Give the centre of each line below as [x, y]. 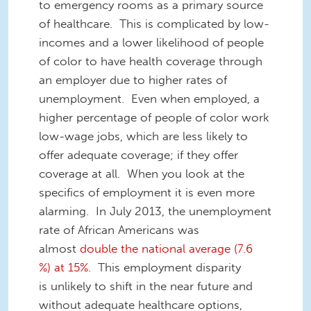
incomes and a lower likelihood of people [151, 43]
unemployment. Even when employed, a [149, 99]
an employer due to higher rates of [133, 80]
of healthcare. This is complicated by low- [154, 24]
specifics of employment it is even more [147, 193]
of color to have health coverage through [151, 61]
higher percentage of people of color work [154, 118]
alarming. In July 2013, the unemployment [155, 211]
